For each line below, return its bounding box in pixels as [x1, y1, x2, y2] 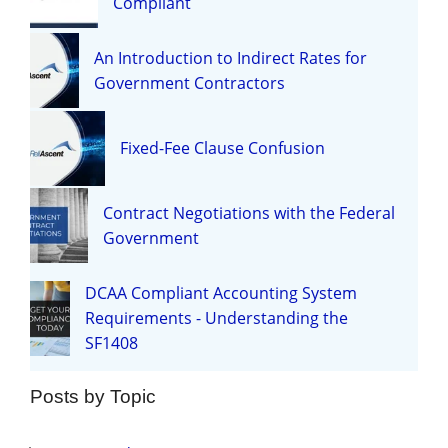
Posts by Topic [30, 385, 156, 407]
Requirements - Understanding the [85, 306, 349, 329]
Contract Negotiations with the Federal [102, 201, 395, 224]
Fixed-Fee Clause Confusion [120, 136, 325, 159]
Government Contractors [94, 71, 286, 94]
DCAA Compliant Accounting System [85, 281, 358, 304]
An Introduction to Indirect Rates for [94, 46, 368, 69]
